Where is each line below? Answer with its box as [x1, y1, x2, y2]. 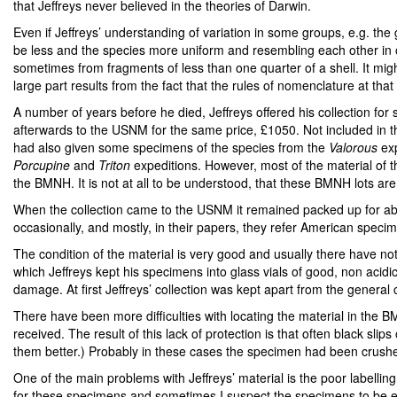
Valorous [329, 138, 378, 156]
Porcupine [13, 156, 70, 174]
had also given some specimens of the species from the [13, 138, 329, 156]
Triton [98, 156, 130, 174]
